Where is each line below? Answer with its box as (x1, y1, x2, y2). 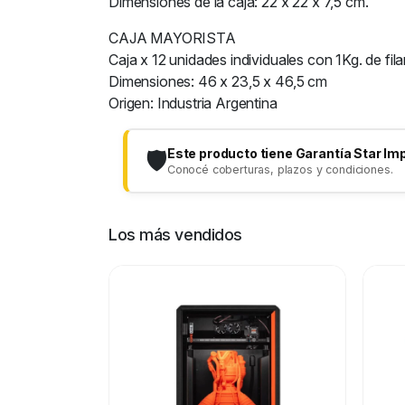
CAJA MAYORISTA (108, 29, 236, 47)
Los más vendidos (108, 225, 242, 244)
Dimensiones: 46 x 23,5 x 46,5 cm (108, 72, 327, 90)
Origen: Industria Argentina (108, 94, 278, 112)
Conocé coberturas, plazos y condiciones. (166, 162, 393, 176)
